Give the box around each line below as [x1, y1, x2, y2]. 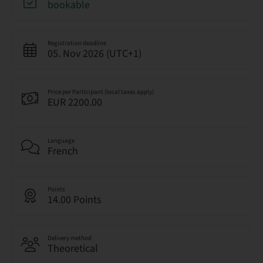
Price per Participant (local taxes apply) [48, 87, 154, 96]
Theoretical [48, 241, 98, 256]
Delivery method [48, 234, 92, 242]
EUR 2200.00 [48, 95, 102, 110]
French [48, 144, 78, 159]
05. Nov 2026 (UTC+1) [48, 46, 141, 61]
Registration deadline [48, 39, 106, 48]
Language [48, 136, 75, 145]
